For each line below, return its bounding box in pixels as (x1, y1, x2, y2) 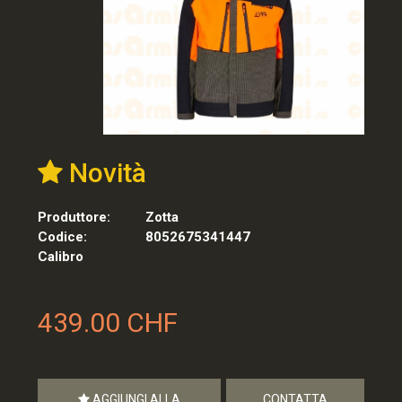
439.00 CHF (38, 306, 178, 338)
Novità (63, 156, 146, 188)
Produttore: (38, 208, 110, 225)
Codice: (38, 228, 87, 245)
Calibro (38, 248, 83, 265)
